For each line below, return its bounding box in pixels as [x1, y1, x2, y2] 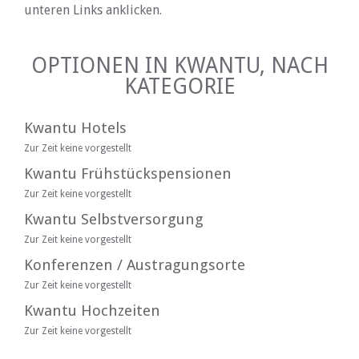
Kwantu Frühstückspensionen [24, 165, 232, 182]
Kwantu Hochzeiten [24, 302, 160, 319]
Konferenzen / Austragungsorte [24, 256, 245, 273]
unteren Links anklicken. [24, 2, 162, 18]
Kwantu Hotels [24, 119, 127, 136]
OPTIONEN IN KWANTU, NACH [30, 53, 329, 78]
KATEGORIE [123, 74, 236, 99]
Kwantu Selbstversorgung [24, 211, 204, 228]
